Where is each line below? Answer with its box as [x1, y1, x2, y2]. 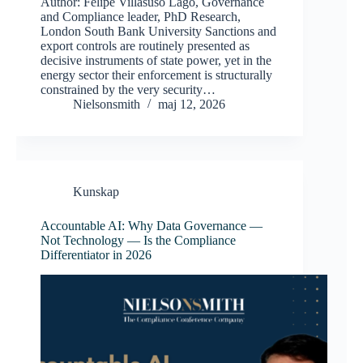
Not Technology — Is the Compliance [41, 233, 236, 248]
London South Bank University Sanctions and [41, 24, 276, 39]
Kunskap [73, 185, 119, 199]
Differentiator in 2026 [41, 248, 152, 263]
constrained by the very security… [41, 83, 216, 97]
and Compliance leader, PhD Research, [41, 10, 241, 24]
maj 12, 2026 [158, 97, 225, 112]
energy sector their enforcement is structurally [41, 68, 272, 83]
